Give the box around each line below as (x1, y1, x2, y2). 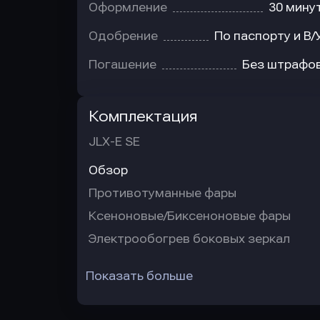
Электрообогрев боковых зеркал (89, 232, 290, 246)
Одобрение (89, 29, 158, 43)
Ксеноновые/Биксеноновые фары (89, 209, 291, 223)
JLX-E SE (89, 135, 140, 149)
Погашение (89, 58, 156, 71)
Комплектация (89, 108, 197, 125)
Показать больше (86, 269, 193, 283)
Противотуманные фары (89, 186, 236, 200)
